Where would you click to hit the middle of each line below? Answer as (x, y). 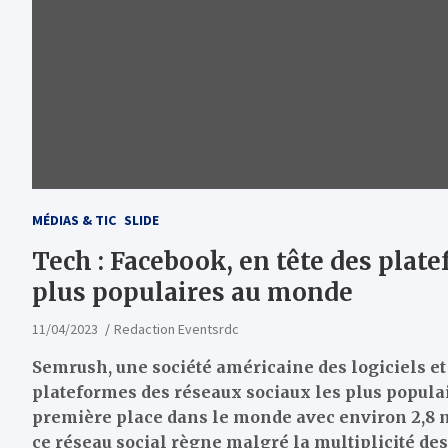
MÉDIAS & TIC (74, 220)
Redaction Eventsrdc (176, 329)
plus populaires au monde (192, 293)
